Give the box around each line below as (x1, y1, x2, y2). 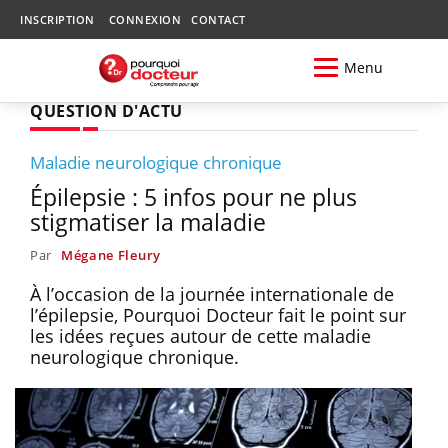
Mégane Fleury (60, 245, 161, 264)
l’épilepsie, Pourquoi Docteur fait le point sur (30, 302, 406, 327)
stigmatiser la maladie (30, 205, 266, 238)
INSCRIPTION (20, 12, 95, 27)
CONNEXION (108, 12, 181, 27)
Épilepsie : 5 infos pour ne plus (30, 180, 357, 213)
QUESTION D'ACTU (30, 99, 183, 122)
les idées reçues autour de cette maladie (30, 323, 371, 348)
